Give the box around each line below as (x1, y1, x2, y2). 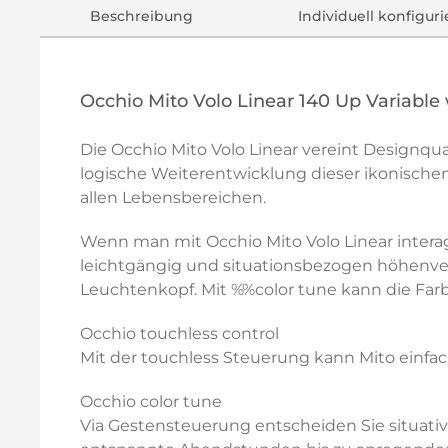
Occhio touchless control (80, 324, 279, 343)
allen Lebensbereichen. (80, 188, 266, 207)
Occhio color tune (80, 392, 222, 411)
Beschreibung (90, 7, 194, 25)
